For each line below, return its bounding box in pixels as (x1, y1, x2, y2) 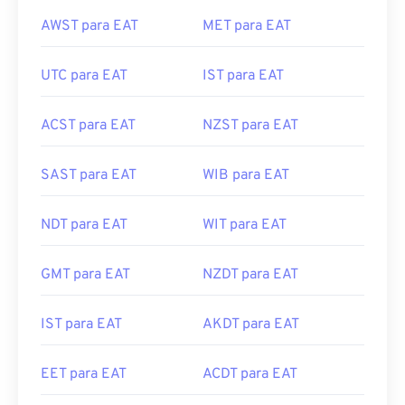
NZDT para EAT (202, 266, 298, 284)
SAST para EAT (41, 166, 137, 184)
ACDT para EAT (202, 365, 297, 383)
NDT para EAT (41, 216, 127, 234)
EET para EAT (41, 365, 127, 383)
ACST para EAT (41, 117, 136, 135)
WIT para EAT (202, 216, 287, 234)
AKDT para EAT (202, 316, 299, 334)
